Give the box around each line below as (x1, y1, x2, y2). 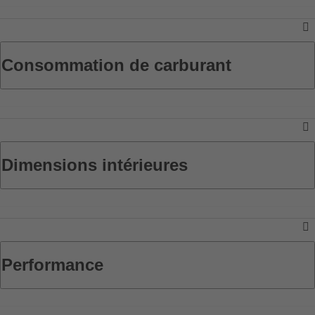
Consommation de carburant (1, 55, 231, 75)
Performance (1, 255, 103, 274)
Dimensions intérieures (1, 155, 188, 174)
